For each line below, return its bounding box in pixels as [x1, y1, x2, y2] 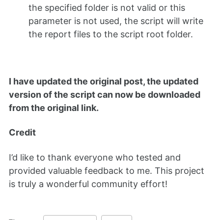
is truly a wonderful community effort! [9, 178, 167, 189]
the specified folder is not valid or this [28, 2, 185, 13]
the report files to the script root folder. [28, 29, 193, 40]
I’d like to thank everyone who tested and [9, 152, 181, 163]
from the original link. [9, 102, 99, 113]
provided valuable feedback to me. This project [9, 165, 204, 176]
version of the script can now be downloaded [9, 89, 200, 100]
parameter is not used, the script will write [28, 16, 203, 27]
